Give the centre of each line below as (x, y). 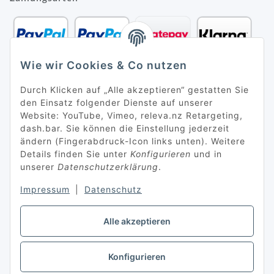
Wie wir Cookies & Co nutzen (104, 65)
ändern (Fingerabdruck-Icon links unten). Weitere (133, 141)
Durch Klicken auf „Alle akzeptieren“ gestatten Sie (135, 90)
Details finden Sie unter (75, 154)
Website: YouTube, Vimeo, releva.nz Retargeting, (131, 116)
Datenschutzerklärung (108, 167)
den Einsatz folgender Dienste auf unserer (117, 103)
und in (206, 154)
